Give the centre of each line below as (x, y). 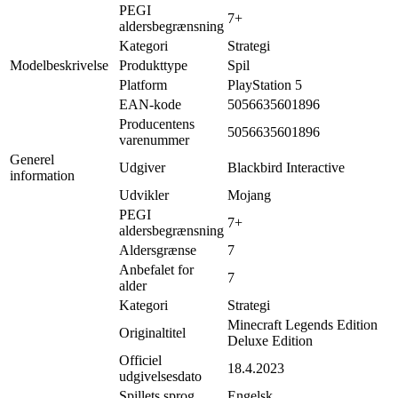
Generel (32, 159)
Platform (143, 84)
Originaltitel (152, 332)
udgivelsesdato (160, 376)
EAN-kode (150, 104)
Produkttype (153, 65)
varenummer (154, 139)
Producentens (157, 123)
